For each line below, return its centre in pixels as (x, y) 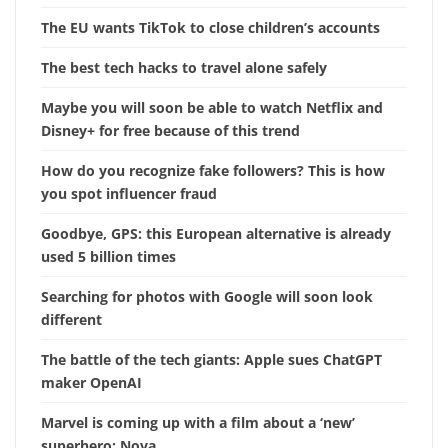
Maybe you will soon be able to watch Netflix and (212, 108)
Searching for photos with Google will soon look (207, 297)
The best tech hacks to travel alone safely (184, 68)
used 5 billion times (108, 257)
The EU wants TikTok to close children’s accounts (210, 28)
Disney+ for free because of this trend (170, 131)
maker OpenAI (91, 383)
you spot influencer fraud (129, 194)
